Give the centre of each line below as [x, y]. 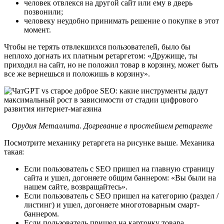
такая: [14, 151]
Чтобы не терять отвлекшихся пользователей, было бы [97, 46]
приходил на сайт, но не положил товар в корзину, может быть [111, 64]
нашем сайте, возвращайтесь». [77, 186]
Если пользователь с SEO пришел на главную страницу [119, 168]
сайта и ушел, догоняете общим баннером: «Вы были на [120, 177]
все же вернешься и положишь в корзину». [77, 73]
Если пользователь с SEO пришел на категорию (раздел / [121, 195]
